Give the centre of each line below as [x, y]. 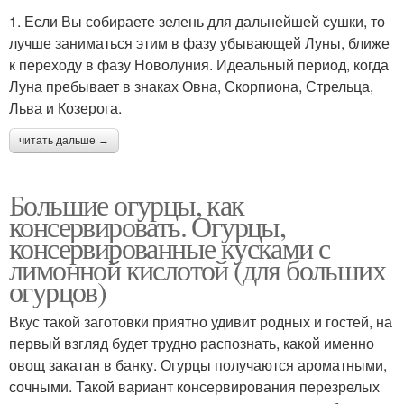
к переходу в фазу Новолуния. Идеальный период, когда [199, 64]
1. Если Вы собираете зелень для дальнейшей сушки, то [197, 21]
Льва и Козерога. [65, 107]
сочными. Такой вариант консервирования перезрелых [194, 386]
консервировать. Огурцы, [147, 225]
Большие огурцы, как [127, 204]
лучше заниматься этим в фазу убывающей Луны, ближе [199, 42]
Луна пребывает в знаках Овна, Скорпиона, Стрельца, [191, 86]
